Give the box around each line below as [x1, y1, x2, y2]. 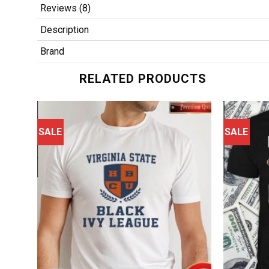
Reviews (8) [40, 2, 91, 14]
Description [40, 23, 89, 35]
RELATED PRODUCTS [79, 71, 207, 86]
